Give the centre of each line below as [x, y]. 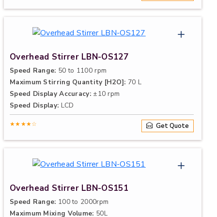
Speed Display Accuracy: [50, 94]
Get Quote [172, 126]
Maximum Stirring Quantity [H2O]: [68, 82]
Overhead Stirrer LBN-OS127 [69, 57]
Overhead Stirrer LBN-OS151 [69, 188]
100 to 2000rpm [82, 202]
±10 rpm [105, 94]
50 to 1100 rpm [81, 70]
